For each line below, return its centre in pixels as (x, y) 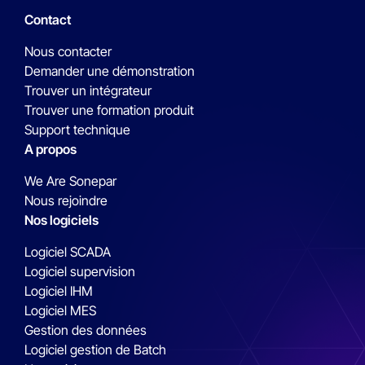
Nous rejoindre (66, 201)
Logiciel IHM (59, 291)
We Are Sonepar (70, 181)
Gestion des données (86, 330)
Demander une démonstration (110, 71)
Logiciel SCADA (68, 252)
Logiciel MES (60, 311)
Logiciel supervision (80, 272)
